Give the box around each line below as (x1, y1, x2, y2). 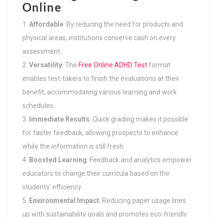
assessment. (22, 47, 62, 55)
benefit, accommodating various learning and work (22, 88, 177, 96)
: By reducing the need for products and (63, 20, 183, 28)
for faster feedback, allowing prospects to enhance (22, 128, 178, 137)
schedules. (22, 101, 55, 109)
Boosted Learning (29, 155, 87, 164)
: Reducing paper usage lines (99, 196, 186, 204)
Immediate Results (29, 115, 90, 123)
